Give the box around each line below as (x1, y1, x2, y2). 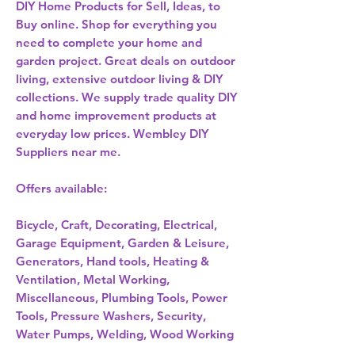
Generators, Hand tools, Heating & (16, 254, 209, 269)
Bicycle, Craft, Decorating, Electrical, (16, 217, 217, 233)
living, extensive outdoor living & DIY (16, 71, 223, 87)
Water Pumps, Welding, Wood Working (16, 326, 234, 342)
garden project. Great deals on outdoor (16, 53, 235, 69)
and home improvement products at (16, 108, 216, 124)
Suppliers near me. (16, 144, 120, 160)
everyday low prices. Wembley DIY (16, 126, 208, 142)
